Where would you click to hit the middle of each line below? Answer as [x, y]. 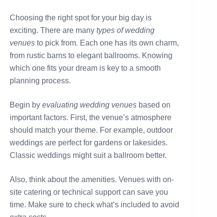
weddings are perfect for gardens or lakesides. [89, 143]
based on [154, 105]
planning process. [40, 81]
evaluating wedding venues [89, 105]
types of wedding [125, 31]
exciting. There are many [53, 31]
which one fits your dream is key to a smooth [85, 68]
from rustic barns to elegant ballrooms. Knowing [91, 56]
